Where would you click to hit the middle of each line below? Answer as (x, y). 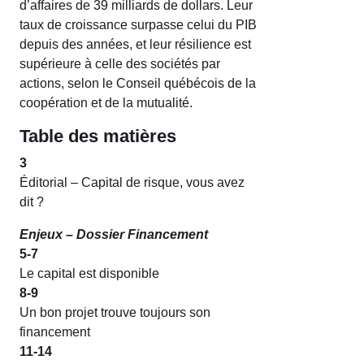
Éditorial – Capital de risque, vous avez (132, 182)
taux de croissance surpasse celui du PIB (138, 24)
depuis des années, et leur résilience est (135, 44)
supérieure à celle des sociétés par (120, 63)
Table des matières (98, 136)
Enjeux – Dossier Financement (114, 234)
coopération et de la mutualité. (106, 102)
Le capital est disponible (89, 273)
